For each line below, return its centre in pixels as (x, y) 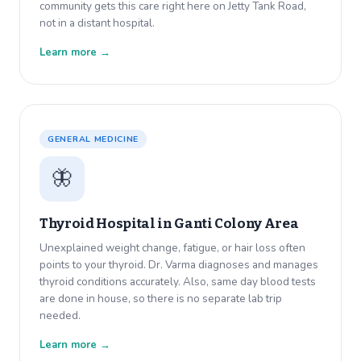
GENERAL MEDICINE (93, 139)
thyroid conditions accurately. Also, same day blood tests (178, 282)
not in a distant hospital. (97, 23)
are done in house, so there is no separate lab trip (161, 299)
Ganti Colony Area (237, 224)
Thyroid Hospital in (107, 224)
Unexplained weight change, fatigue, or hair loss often (172, 248)
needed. (60, 316)
